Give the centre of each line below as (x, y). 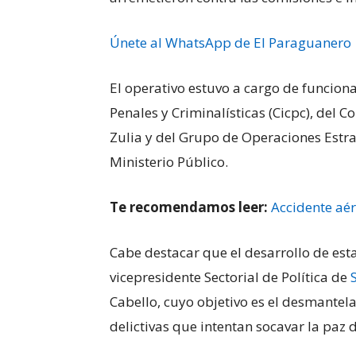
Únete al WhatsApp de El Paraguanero (230, 43)
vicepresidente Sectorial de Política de (230, 277)
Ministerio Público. (169, 162)
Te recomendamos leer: (189, 207)
